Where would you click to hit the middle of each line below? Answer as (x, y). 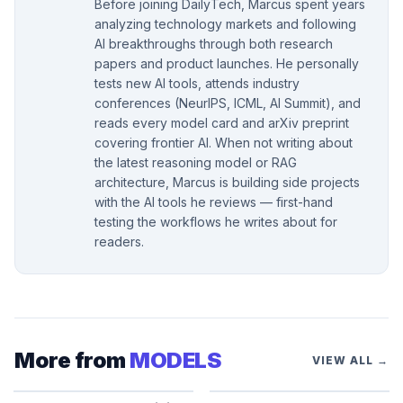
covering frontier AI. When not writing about (224, 142)
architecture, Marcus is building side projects (227, 182)
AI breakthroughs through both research (214, 43)
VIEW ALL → (350, 360)
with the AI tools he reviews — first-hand (214, 201)
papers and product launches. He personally (227, 63)
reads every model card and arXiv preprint (222, 122)
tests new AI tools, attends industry (197, 83)
